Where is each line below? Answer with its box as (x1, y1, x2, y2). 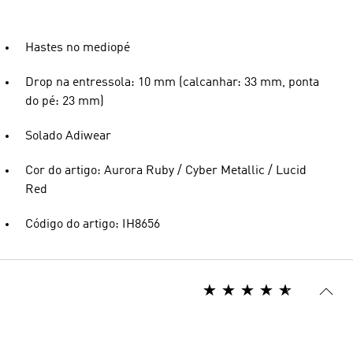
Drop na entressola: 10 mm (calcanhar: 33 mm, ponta (25, 76, 319, 89)
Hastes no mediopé (25, 42, 130, 54)
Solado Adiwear (25, 130, 111, 143)
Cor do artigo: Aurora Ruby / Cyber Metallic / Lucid (25, 165, 307, 177)
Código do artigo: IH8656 (25, 218, 160, 231)
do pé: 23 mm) (25, 95, 104, 108)
